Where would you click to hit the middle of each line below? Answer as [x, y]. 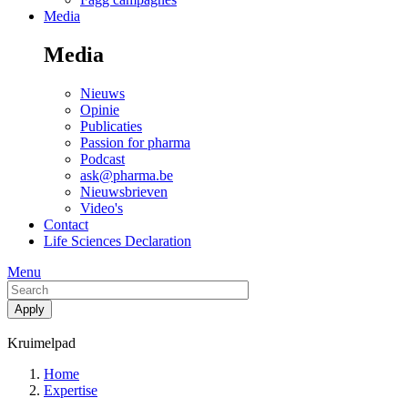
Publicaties [111, 126]
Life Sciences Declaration [117, 240]
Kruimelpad [41, 342]
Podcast [102, 158]
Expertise [71, 390]
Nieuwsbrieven [124, 191]
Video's [102, 208]
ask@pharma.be [127, 175]
